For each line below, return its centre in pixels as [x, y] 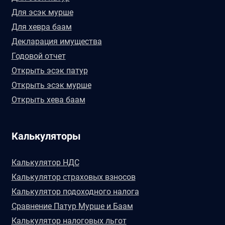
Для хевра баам [41, 27]
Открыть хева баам [48, 100]
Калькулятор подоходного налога [75, 192]
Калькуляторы [46, 136]
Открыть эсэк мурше [51, 85]
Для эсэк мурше [42, 12]
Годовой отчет [38, 56]
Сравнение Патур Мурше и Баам [72, 206]
